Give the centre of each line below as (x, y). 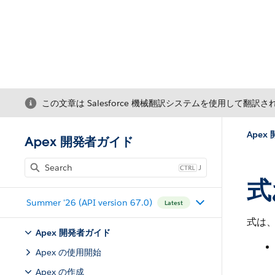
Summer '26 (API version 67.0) (89, 202)
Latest (173, 203)
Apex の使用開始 (68, 252)
